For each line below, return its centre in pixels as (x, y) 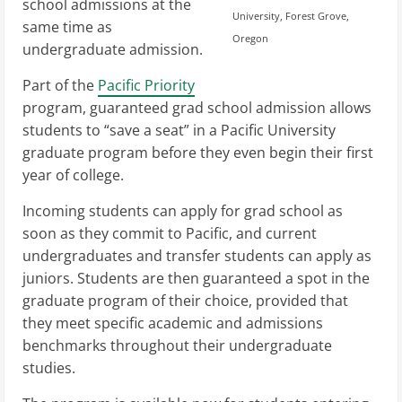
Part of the (60, 85)
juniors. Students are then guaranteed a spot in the (196, 278)
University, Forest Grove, (290, 15)
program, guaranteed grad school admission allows (197, 107)
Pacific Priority (146, 85)
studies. (51, 367)
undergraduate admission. (113, 49)
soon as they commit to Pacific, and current (170, 233)
